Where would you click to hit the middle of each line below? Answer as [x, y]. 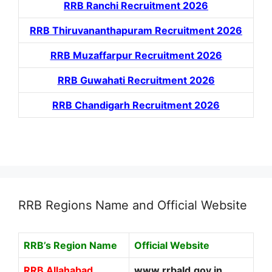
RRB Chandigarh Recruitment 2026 [136, 105]
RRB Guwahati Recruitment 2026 [136, 80]
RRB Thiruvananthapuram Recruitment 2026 [136, 30]
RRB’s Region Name [70, 245]
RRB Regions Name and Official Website [133, 205]
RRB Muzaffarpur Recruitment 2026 [136, 55]
